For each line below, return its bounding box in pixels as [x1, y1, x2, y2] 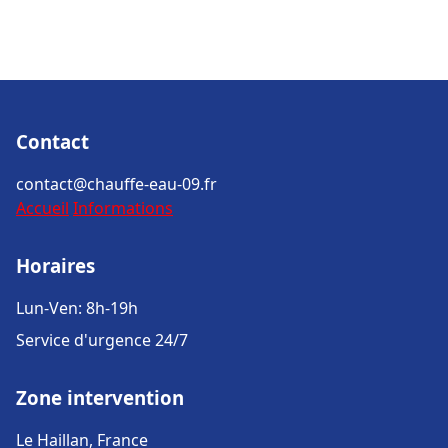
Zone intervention [16, 385, 184, 410]
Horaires [16, 253, 95, 278]
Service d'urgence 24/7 [16, 329, 188, 351]
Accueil [16, 197, 69, 219]
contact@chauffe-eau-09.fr [16, 173, 217, 195]
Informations [73, 197, 173, 219]
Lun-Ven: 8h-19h [16, 297, 138, 319]
